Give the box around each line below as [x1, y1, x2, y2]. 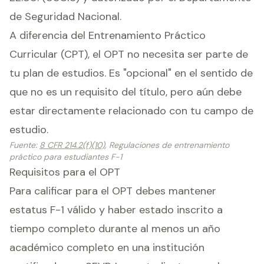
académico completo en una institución [9, 240, 204, 255]
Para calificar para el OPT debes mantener [9, 184, 216, 198]
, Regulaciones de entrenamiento [105, 140, 229, 150]
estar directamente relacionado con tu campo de [9, 104, 253, 118]
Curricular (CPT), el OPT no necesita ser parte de [9, 47, 248, 61]
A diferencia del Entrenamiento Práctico [9, 28, 206, 42]
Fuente [9, 140, 35, 150]
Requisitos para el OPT [9, 165, 120, 179]
